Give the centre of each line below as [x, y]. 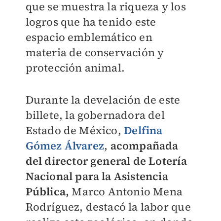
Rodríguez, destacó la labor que [108, 207]
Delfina [143, 130]
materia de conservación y [95, 52]
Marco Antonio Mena [126, 191]
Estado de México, [75, 130]
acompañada [144, 146]
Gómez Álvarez [65, 146]
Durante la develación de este [103, 100]
